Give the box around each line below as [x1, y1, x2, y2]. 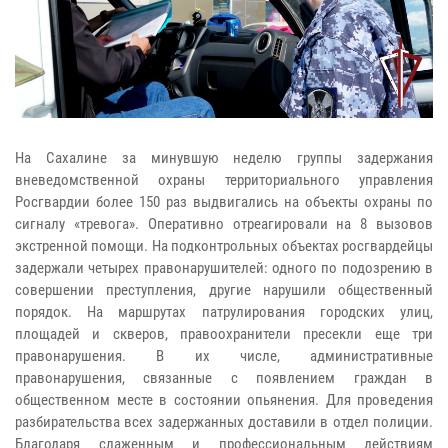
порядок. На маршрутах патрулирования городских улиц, [15, 303, 433, 322]
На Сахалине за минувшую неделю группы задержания [15, 149, 433, 168]
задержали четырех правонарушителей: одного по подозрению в [15, 259, 433, 278]
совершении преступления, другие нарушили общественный [15, 281, 433, 300]
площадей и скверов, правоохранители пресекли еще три [15, 325, 433, 344]
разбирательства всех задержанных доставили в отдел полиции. [15, 413, 433, 432]
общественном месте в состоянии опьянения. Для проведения [15, 391, 433, 410]
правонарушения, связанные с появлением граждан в [15, 369, 433, 388]
